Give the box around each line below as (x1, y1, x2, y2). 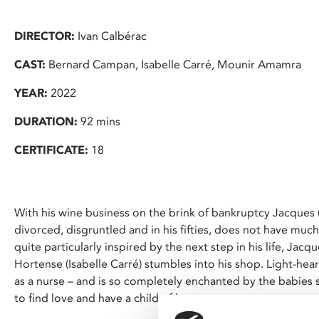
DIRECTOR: (14, 29, 75, 43)
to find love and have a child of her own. (14, 291, 220, 305)
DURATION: (14, 115, 78, 128)
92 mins (78, 115, 120, 128)
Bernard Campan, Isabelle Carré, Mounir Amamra (46, 58, 301, 71)
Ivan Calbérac (75, 29, 147, 43)
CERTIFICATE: (14, 143, 88, 157)
